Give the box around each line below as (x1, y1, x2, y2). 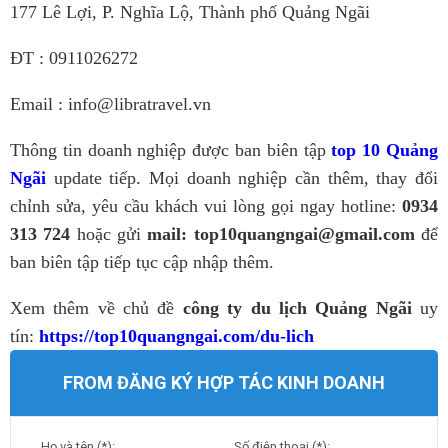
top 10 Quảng (331, 140, 439, 160)
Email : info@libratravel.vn (10, 94, 211, 114)
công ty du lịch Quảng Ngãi (182, 298, 412, 318)
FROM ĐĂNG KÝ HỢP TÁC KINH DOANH (63, 372, 385, 393)
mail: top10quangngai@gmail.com (147, 224, 415, 244)
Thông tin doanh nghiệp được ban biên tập (10, 140, 332, 160)
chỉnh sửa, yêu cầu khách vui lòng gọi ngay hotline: (10, 196, 402, 216)
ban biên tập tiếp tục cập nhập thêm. (10, 252, 274, 272)
